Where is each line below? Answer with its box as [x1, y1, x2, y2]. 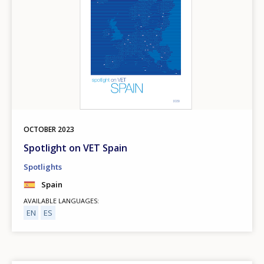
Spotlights [24, 161, 62, 173]
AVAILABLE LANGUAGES [24, 196, 97, 206]
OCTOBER [24, 124, 56, 135]
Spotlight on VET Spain [24, 141, 127, 155]
